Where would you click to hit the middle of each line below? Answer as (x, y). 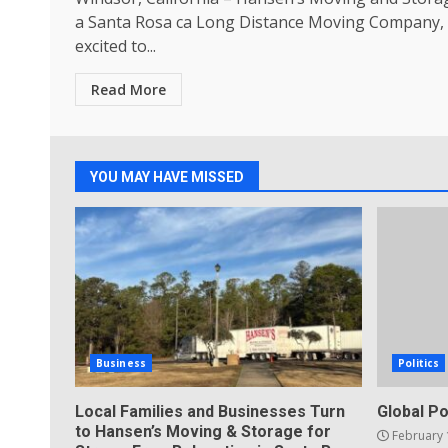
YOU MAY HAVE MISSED (167, 177)
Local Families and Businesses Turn (210, 411)
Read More (128, 89)
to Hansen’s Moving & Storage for (203, 431)
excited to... (115, 46)
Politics (419, 363)
